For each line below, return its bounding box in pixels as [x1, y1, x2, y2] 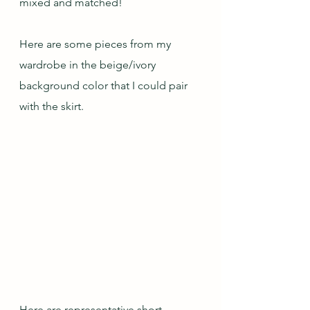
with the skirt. [19, 100, 84, 113]
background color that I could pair [19, 79, 190, 92]
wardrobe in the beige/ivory [19, 58, 158, 71]
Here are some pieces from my [19, 37, 174, 51]
